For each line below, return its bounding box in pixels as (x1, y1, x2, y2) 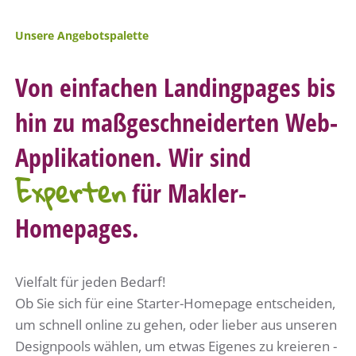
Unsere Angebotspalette (15, 27, 149, 43)
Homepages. (15, 210, 140, 245)
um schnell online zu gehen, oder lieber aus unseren (15, 315, 338, 334)
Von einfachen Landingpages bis (15, 69, 336, 104)
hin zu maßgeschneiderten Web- (15, 104, 339, 139)
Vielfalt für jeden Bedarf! (15, 272, 166, 291)
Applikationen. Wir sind (15, 139, 252, 174)
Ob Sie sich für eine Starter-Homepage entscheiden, (15, 293, 336, 312)
